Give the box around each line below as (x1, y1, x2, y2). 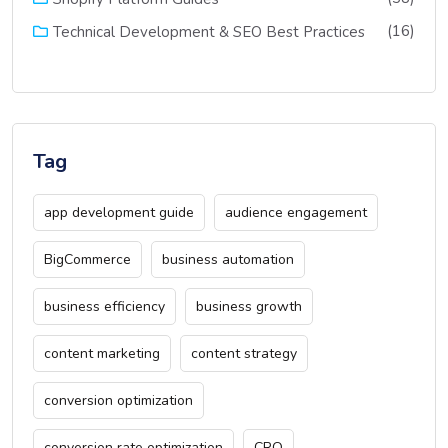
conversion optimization (44, 390, 193, 410)
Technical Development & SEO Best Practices (53, 21, 365, 42)
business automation (162, 249, 294, 269)
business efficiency (44, 296, 165, 316)
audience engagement (225, 202, 367, 222)
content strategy (191, 343, 297, 363)
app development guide (44, 202, 194, 222)
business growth (196, 296, 302, 316)
